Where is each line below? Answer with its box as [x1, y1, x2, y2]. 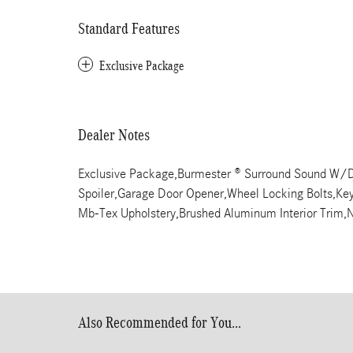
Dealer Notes [78, 126, 150, 143]
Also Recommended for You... [78, 314, 241, 331]
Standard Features [78, 20, 180, 37]
